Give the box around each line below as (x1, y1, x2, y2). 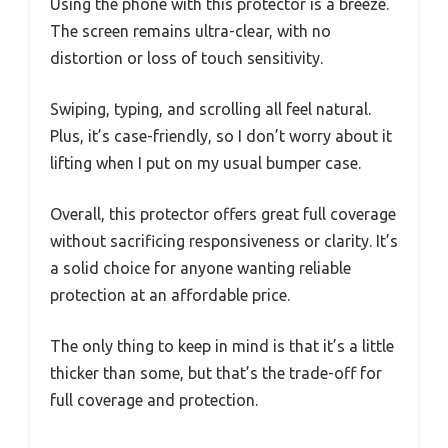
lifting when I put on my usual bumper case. (50, 154, 361, 173)
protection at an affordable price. (50, 286, 290, 305)
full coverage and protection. (50, 391, 258, 410)
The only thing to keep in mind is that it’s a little (50, 337, 394, 356)
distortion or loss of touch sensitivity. (50, 49, 323, 68)
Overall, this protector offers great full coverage (50, 205, 396, 224)
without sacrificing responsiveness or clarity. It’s (50, 232, 398, 251)
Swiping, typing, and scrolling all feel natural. (50, 100, 371, 119)
